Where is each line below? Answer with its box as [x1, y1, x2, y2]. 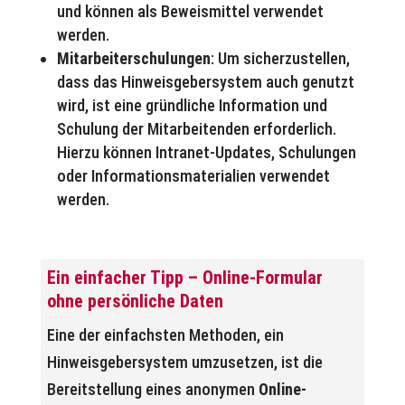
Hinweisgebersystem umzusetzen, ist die [46, 353, 323, 372]
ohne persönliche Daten [46, 290, 223, 313]
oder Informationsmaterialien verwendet [56, 165, 330, 185]
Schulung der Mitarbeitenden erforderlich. [56, 118, 336, 138]
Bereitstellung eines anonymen [46, 380, 259, 400]
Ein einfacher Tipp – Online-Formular [46, 267, 323, 289]
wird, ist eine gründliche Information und [56, 95, 327, 115]
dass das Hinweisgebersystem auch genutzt [56, 71, 354, 91]
